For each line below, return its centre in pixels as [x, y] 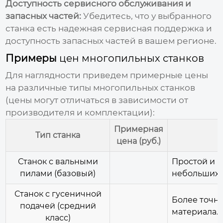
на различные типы [50, 87]
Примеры [33, 58]
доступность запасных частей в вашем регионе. [111, 41]
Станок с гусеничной [58, 194]
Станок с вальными [58, 161]
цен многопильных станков [132, 58]
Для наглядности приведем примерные [95, 75]
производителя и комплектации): [80, 112]
